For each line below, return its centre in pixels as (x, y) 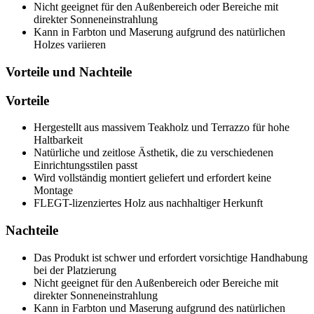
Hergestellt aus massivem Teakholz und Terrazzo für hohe (162, 128)
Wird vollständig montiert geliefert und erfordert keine (152, 178)
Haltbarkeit (58, 140)
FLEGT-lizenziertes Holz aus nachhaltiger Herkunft (148, 203)
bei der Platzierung (75, 270)
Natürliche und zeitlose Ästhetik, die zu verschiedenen (153, 153)
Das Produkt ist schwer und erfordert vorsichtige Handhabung (171, 257)
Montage (53, 191)
